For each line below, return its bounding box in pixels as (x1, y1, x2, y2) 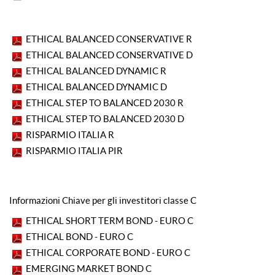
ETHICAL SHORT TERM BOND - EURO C (24, 214, 193, 226)
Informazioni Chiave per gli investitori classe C (9, 194, 196, 206)
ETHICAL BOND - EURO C (24, 230, 133, 242)
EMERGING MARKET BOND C (24, 262, 152, 274)
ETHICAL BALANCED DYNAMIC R (26, 64, 166, 76)
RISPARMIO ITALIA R (24, 128, 114, 140)
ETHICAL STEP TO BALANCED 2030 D (26, 112, 184, 124)
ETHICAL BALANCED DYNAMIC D (26, 80, 167, 92)
